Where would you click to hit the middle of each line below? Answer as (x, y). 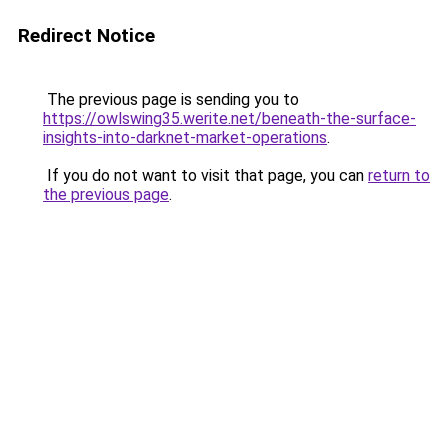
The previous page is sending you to (171, 99)
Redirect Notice (86, 35)
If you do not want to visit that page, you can (205, 175)
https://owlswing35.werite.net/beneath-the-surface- (229, 118)
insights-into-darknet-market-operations (185, 137)
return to (399, 175)
